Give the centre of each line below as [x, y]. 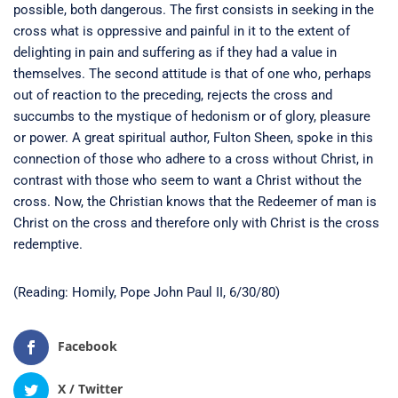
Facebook [88, 346]
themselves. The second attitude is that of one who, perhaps [192, 73]
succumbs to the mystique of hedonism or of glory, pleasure [192, 116]
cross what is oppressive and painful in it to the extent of [182, 31]
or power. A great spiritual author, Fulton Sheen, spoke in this [193, 137]
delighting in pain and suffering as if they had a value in [175, 52]
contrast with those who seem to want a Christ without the [187, 180]
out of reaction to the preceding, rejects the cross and [173, 95]
